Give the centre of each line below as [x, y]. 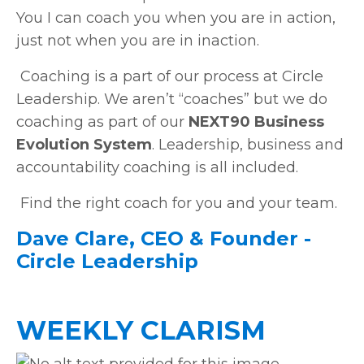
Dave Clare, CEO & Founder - [164, 238]
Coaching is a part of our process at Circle [172, 76]
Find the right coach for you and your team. [179, 203]
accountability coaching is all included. [157, 167]
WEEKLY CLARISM [141, 330]
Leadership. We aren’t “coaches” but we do [172, 99]
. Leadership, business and [248, 144]
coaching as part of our [100, 121]
